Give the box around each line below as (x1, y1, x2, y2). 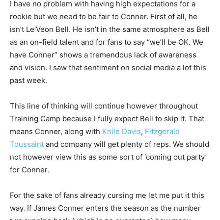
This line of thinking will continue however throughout (10, 101, 198, 110)
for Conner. (10, 165, 49, 174)
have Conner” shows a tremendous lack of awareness (10, 50, 196, 59)
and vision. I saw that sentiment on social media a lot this (10, 62, 206, 72)
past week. (10, 75, 47, 85)
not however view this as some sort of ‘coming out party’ (10, 152, 207, 162)
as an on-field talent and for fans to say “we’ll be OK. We (10, 37, 203, 47)
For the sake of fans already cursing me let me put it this (10, 190, 204, 200)
